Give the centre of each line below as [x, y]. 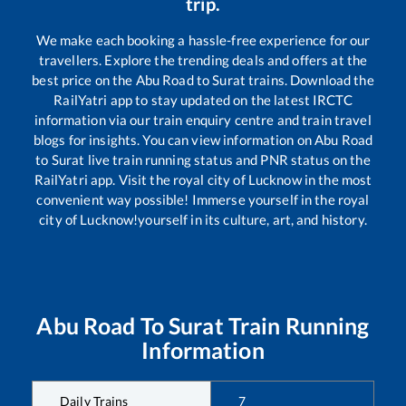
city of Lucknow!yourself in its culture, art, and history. [203, 219]
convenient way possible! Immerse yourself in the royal [203, 199]
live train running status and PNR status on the [227, 159]
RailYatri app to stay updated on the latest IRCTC [203, 99]
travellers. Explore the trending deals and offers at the [203, 59]
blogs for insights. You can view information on [174, 139]
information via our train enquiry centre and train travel [203, 119]
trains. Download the [309, 79]
